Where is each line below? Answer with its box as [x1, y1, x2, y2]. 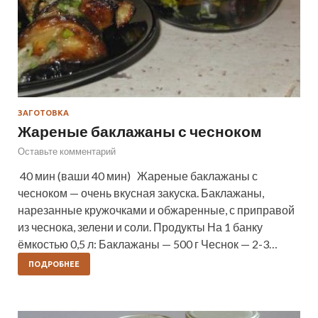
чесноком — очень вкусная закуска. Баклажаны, [18, 185, 264, 199]
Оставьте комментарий [18, 145, 116, 157]
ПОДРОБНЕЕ [28, 259, 79, 268]
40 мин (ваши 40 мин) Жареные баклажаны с [18, 168, 258, 182]
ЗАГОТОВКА [18, 108, 69, 117]
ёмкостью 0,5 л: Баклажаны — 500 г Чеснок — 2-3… [18, 236, 278, 251]
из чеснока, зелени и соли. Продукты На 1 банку [18, 219, 263, 234]
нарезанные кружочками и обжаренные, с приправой [18, 202, 295, 216]
